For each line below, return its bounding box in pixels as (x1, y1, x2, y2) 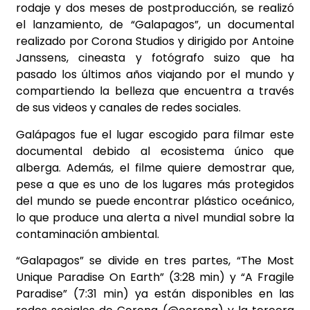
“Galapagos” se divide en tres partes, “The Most (16, 253, 294, 269)
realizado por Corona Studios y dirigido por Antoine (16, 33, 294, 50)
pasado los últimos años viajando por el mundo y (16, 66, 294, 83)
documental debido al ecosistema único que (16, 143, 294, 159)
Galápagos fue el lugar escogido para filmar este (16, 126, 294, 143)
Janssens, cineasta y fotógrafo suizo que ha (16, 50, 294, 66)
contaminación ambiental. (16, 226, 159, 242)
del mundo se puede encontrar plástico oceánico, (16, 192, 294, 209)
